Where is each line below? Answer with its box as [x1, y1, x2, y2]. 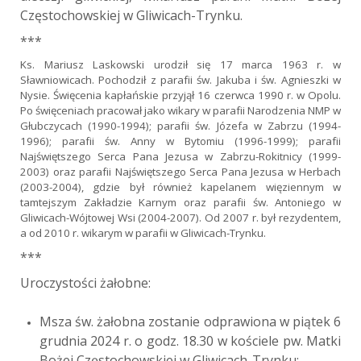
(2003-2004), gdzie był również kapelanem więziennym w [20, 179, 341, 194]
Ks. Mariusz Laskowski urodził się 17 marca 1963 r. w [20, 56, 341, 72]
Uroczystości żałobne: [20, 273, 151, 292]
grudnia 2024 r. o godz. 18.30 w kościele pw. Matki [39, 331, 341, 350]
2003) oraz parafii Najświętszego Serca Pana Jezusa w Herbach [20, 164, 341, 179]
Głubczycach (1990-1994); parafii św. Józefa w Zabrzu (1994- [20, 118, 341, 133]
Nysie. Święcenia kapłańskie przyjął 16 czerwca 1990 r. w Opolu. [20, 87, 341, 102]
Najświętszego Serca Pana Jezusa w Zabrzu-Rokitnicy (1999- [20, 148, 341, 164]
